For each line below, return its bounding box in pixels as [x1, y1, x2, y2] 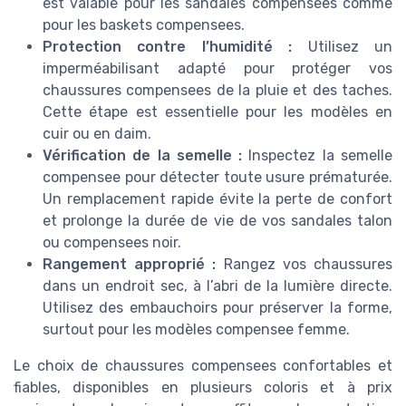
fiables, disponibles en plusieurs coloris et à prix [14, 378, 392, 396]
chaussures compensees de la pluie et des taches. [43, 81, 392, 99]
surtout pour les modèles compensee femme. [43, 320, 350, 338]
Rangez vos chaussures [216, 255, 393, 273]
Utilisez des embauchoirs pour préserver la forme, [43, 298, 392, 316]
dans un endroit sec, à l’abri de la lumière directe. [43, 276, 392, 295]
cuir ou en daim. [43, 124, 151, 142]
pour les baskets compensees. [43, 15, 245, 34]
